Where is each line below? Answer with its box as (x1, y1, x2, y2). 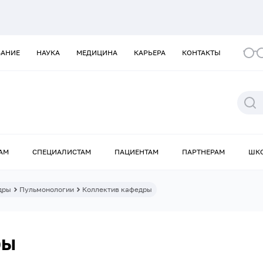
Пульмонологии (19, 185, 74, 194)
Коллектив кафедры (82, 185, 152, 194)
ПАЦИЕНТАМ (114, 147, 159, 157)
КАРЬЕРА (134, 48, 166, 57)
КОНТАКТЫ (182, 48, 221, 57)
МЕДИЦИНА (76, 48, 117, 57)
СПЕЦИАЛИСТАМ (32, 147, 91, 157)
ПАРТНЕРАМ (182, 147, 225, 157)
